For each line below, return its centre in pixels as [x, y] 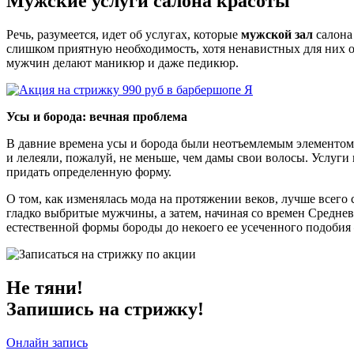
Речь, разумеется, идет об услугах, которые [124, 34]
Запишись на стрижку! [105, 309]
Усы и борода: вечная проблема [97, 116]
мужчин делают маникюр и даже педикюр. [122, 62]
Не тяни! [45, 287]
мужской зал [277, 34]
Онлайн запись [47, 342]
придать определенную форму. [89, 171]
